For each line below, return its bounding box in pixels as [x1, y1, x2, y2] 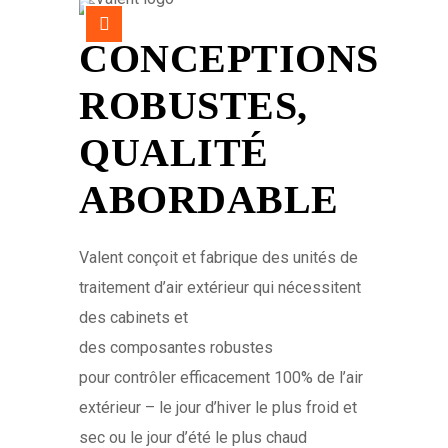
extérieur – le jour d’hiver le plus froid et [79, 398, 357, 417]
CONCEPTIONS [79, 36, 379, 81]
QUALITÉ [79, 130, 269, 175]
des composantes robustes [79, 338, 273, 357]
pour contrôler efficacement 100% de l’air [79, 368, 363, 387]
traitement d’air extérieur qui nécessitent [79, 278, 361, 297]
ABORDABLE [79, 177, 339, 222]
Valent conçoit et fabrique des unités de [79, 248, 358, 267]
